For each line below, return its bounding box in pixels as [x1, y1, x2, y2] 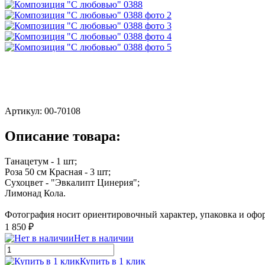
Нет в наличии [74, 232, 134, 243]
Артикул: [5, 105, 44, 116]
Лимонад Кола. [5, 188, 66, 198]
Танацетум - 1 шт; [5, 156, 77, 166]
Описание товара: [5, 128, 121, 144]
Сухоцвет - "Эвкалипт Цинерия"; [5, 177, 140, 188]
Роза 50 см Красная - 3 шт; [5, 166, 111, 177]
